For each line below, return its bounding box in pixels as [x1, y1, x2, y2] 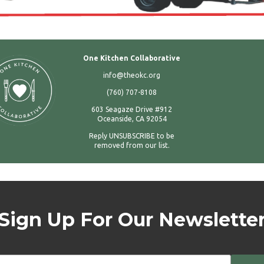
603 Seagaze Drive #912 [91, 105, 173, 113]
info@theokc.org [103, 71, 161, 79]
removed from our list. [94, 141, 170, 149]
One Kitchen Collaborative [83, 54, 181, 62]
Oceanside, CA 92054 [97, 115, 167, 123]
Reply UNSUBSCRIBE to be [89, 132, 175, 140]
